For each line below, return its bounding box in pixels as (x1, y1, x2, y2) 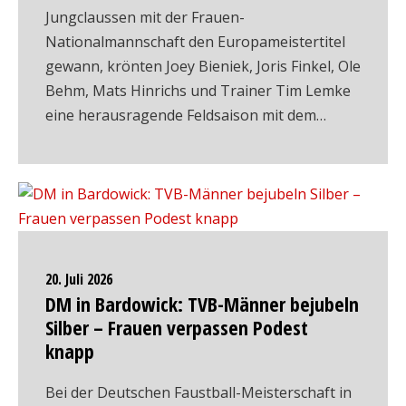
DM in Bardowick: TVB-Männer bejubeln (45, 290, 359, 317)
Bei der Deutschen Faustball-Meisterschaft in (45, 382, 352, 402)
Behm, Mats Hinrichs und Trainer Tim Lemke (45, 81, 351, 101)
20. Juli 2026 (45, 269, 112, 289)
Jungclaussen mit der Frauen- (45, 7, 245, 27)
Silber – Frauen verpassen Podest (45, 314, 308, 341)
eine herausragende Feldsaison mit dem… (45, 105, 326, 125)
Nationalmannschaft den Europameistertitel (45, 32, 345, 52)
